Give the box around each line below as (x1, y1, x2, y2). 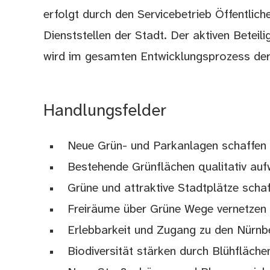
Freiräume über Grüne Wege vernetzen (67, 202, 267, 216)
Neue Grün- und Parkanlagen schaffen (67, 139, 267, 152)
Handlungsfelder (43, 102, 167, 120)
